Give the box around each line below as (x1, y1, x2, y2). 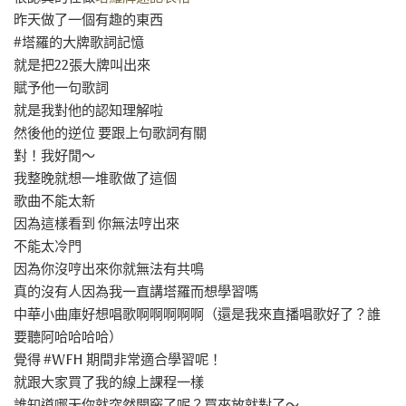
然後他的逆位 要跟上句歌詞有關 (14, 125, 207, 142)
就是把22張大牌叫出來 (14, 57, 150, 74)
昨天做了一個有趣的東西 (14, 12, 163, 29)
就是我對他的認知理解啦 (14, 102, 163, 120)
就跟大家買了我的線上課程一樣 (14, 374, 204, 391)
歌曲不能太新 (14, 193, 95, 210)
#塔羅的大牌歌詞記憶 (14, 34, 144, 52)
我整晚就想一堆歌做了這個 (14, 170, 177, 188)
